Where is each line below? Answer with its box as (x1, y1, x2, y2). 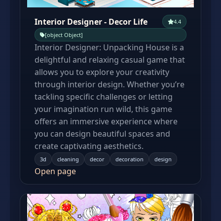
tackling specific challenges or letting (35, 91, 173, 102)
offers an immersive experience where (35, 116, 178, 127)
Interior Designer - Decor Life (35, 16, 147, 27)
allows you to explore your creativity (35, 67, 169, 77)
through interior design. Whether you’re (35, 79, 184, 90)
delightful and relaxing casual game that (35, 54, 185, 65)
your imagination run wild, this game (35, 104, 172, 114)
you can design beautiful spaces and (35, 128, 170, 139)
